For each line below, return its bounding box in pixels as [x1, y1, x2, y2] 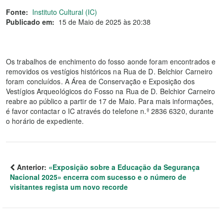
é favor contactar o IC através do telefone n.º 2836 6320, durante [6, 106, 214, 116]
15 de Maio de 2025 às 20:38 [58, 17, 151, 27]
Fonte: [6, 7, 28, 17]
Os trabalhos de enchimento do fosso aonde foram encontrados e [6, 56, 216, 66]
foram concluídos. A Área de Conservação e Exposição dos [6, 76, 195, 86]
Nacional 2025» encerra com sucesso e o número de [10, 172, 186, 182]
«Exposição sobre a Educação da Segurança [49, 162, 200, 172]
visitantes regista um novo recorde [10, 182, 128, 192]
